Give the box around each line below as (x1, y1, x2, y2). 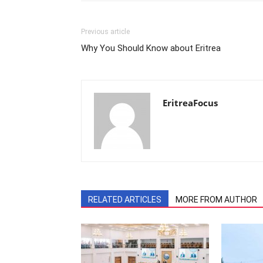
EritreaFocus (163, 96, 218, 109)
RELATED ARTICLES (88, 194, 161, 204)
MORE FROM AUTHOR (176, 194, 257, 204)
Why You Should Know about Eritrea (81, 42, 221, 53)
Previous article (81, 27, 130, 36)
